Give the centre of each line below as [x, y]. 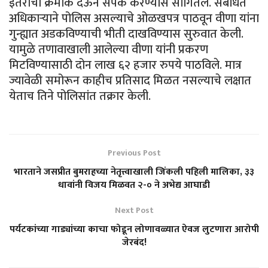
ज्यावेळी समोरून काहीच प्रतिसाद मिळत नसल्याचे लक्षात [130, 80]
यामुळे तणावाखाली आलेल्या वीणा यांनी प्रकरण [109, 49]
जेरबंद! [134, 242]
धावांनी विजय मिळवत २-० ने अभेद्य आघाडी [134, 185]
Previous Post [134, 153]
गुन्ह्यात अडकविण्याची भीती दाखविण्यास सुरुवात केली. [126, 34]
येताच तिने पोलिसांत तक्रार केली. [80, 96]
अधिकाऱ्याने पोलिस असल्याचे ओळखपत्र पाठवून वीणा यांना [134, 18]
